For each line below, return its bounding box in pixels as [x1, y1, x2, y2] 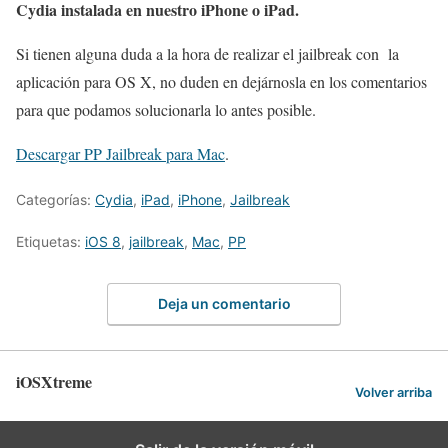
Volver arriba [355, 384, 432, 400]
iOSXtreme [16, 370, 92, 394]
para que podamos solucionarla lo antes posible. [16, 98, 316, 120]
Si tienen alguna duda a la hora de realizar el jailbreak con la [16, 42, 399, 64]
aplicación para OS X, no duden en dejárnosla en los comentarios [16, 70, 427, 92]
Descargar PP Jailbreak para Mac [16, 142, 225, 164]
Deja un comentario [157, 295, 291, 313]
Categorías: [16, 190, 95, 208]
